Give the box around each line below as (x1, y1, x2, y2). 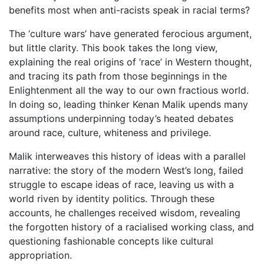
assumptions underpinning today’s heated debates (9, 113, 233, 124)
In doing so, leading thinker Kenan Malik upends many (9, 98, 248, 110)
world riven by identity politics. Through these (9, 193, 214, 204)
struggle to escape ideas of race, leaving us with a (9, 179, 234, 190)
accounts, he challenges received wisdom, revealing (9, 207, 240, 219)
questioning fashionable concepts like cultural (9, 235, 213, 247)
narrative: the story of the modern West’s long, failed (9, 164, 243, 176)
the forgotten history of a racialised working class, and (9, 221, 254, 233)
